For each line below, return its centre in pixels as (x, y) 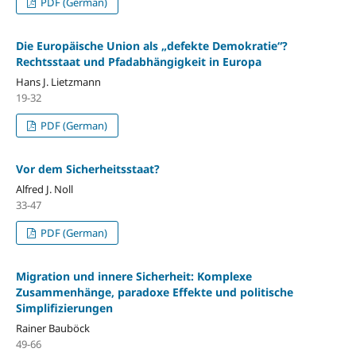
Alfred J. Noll (44, 189)
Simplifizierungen (64, 308)
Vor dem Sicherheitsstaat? (87, 168)
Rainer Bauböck (52, 328)
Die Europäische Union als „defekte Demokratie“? (151, 45)
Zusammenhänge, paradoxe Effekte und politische (154, 292)
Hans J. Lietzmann (58, 81)
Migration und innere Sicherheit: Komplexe (133, 276)
